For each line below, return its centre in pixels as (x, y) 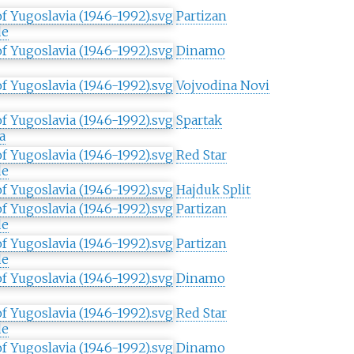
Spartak (199, 121)
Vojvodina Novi (222, 86)
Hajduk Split (213, 190)
